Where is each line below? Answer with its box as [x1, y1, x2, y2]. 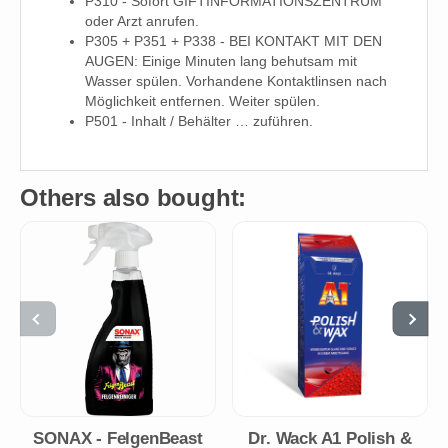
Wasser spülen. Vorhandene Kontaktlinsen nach [85, 73, 387, 90]
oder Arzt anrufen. [85, 13, 199, 30]
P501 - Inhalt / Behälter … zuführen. [85, 113, 313, 130]
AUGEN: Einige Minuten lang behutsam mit [85, 53, 357, 70]
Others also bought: [20, 183, 247, 211]
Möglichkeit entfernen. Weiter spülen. [85, 93, 320, 110]
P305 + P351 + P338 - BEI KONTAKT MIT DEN [85, 33, 382, 50]
